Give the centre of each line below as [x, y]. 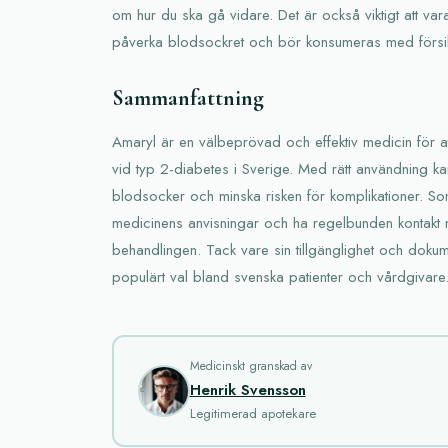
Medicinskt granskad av [250, 366]
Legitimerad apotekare [252, 413]
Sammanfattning [188, 97]
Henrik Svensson [247, 390]
